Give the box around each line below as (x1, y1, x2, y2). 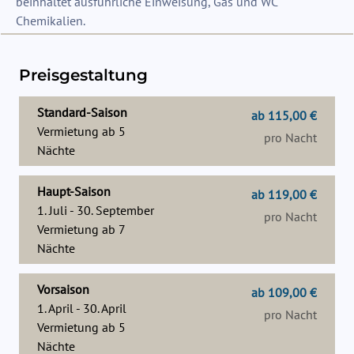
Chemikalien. (16, 13, 85, 28)
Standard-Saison (37, 104, 127, 120)
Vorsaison (37, 281, 89, 297)
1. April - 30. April (37, 300, 126, 316)
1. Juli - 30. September (37, 202, 154, 218)
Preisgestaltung (19, 66, 148, 85)
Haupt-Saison (37, 183, 111, 199)
